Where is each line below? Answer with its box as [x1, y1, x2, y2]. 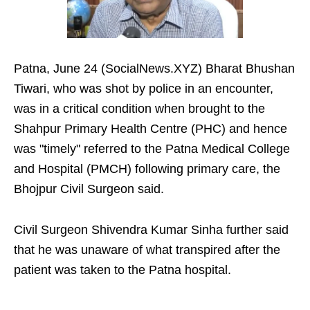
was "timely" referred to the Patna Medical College [14, 142, 290, 156]
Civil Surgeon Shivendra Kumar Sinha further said [14, 223, 289, 237]
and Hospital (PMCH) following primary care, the [14, 162, 280, 176]
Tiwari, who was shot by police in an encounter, [14, 82, 273, 96]
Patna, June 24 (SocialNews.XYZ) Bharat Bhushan [14, 62, 295, 76]
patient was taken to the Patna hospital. [14, 263, 231, 277]
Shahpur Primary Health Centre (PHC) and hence [14, 122, 287, 136]
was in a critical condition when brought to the [14, 102, 265, 116]
